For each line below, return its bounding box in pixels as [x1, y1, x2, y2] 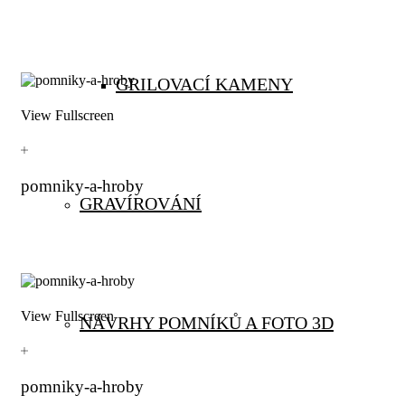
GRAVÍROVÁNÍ [80, 193, 202, 213]
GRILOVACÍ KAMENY [116, 74, 293, 94]
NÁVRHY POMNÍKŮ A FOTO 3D [80, 313, 334, 333]
